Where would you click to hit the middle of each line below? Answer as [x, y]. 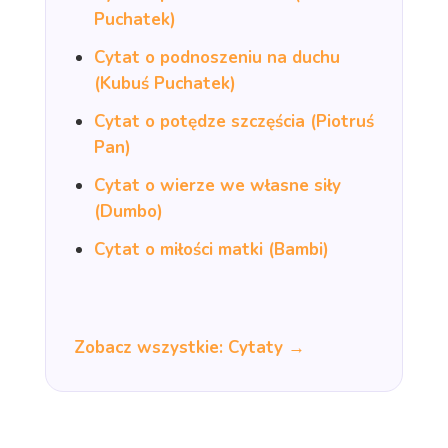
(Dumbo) [128, 211]
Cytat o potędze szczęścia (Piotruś [233, 121]
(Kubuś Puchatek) [164, 83]
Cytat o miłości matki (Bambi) [211, 249]
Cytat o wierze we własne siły [217, 185]
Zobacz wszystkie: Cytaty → [189, 347]
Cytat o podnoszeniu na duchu [216, 57]
